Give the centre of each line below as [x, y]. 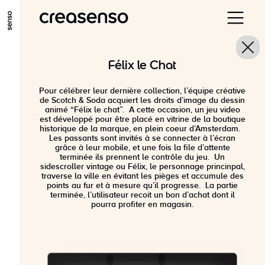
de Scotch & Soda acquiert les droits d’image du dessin [142, 100]
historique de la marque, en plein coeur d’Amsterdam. [142, 129]
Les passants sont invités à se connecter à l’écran [142, 138]
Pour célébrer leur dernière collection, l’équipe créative [142, 91]
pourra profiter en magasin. [142, 204]
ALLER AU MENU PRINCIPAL [89, 41]
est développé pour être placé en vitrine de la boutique [142, 119]
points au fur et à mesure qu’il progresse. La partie [142, 185]
